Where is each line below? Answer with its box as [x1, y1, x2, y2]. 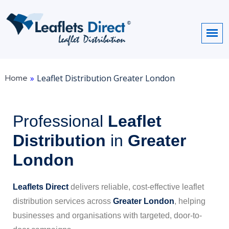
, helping [174, 196, 205, 205]
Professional [13, 111, 103, 130]
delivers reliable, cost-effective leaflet [68, 182, 204, 191]
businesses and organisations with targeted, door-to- [13, 211, 202, 220]
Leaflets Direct [13, 182, 68, 191]
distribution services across [13, 196, 113, 205]
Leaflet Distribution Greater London [37, 72, 175, 84]
